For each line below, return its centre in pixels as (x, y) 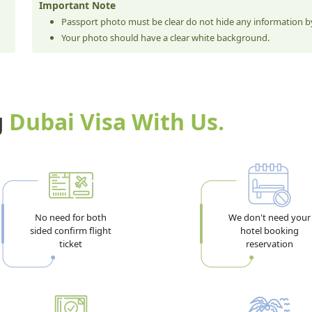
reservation (269, 243)
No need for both (71, 217)
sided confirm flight (71, 230)
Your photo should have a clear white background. (165, 37)
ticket (71, 243)
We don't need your (269, 217)
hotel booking (269, 230)
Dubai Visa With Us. (117, 121)
